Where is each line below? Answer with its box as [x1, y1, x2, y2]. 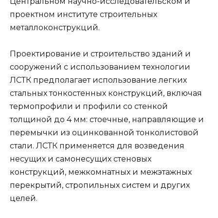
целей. [10, 194, 37, 203]
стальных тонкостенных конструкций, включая [10, 89, 202, 98]
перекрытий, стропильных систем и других [10, 181, 190, 190]
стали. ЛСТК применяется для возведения [10, 141, 184, 151]
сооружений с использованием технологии [10, 62, 190, 72]
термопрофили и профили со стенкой [10, 102, 168, 111]
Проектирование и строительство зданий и [10, 49, 191, 59]
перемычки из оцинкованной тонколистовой [10, 128, 199, 138]
